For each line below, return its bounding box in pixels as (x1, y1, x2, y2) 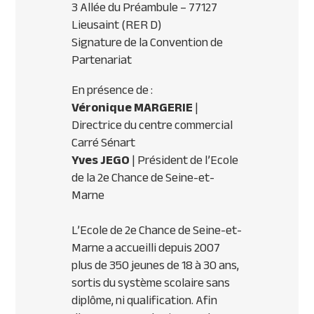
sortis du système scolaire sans (71, 271, 231, 295)
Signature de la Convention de (71, 30, 224, 55)
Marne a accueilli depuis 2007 (71, 235, 221, 260)
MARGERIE (134, 95, 193, 120)
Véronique (71, 95, 135, 120)
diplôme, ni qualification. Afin (71, 288, 218, 313)
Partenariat (71, 48, 132, 72)
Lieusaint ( (71, 13, 126, 37)
